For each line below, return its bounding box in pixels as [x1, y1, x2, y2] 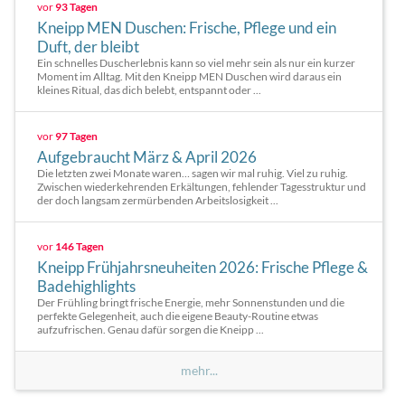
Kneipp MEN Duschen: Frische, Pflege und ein [37, 18, 336, 37]
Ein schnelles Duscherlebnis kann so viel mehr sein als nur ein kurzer [37, 56, 355, 70]
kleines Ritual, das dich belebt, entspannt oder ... [37, 83, 261, 97]
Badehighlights [37, 277, 136, 296]
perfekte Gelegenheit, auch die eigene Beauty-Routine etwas [37, 309, 318, 323]
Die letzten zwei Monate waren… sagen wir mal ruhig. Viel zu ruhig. [37, 166, 348, 180]
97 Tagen [55, 129, 98, 143]
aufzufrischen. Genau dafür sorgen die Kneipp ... [37, 323, 264, 336]
